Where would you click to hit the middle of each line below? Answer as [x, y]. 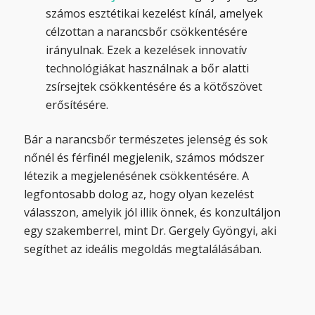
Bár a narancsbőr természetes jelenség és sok [146, 140]
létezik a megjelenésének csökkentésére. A [136, 176]
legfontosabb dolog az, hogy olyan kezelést [139, 194]
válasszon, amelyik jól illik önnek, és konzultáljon [152, 213]
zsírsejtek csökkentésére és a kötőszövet [154, 87]
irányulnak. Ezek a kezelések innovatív [146, 50]
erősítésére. [77, 105]
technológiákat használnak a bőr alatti [147, 69]
